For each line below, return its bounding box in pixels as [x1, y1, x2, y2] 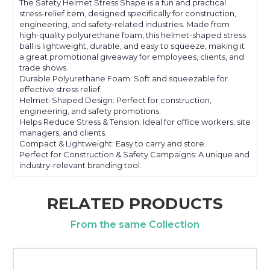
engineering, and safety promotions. [19, 105, 161, 116]
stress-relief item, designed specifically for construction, [19, 8, 236, 18]
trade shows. [19, 62, 68, 72]
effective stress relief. [19, 84, 102, 94]
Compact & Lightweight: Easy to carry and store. [19, 138, 206, 148]
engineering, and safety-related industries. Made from [19, 19, 230, 29]
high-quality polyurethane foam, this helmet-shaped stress [19, 30, 246, 40]
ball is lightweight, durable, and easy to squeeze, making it [19, 40, 245, 51]
